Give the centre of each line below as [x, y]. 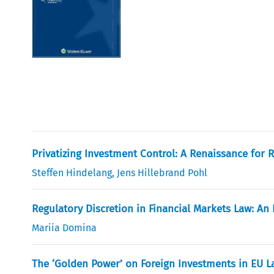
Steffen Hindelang [72, 172]
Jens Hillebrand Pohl [162, 172]
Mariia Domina [65, 228]
